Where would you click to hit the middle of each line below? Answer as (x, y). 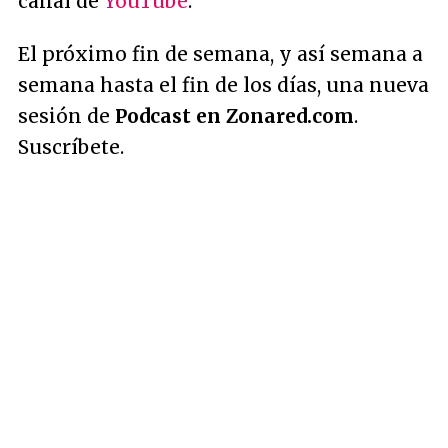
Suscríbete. (71, 146)
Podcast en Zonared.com (234, 115)
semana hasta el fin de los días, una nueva (223, 84)
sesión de (66, 115)
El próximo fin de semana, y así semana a (220, 53)
